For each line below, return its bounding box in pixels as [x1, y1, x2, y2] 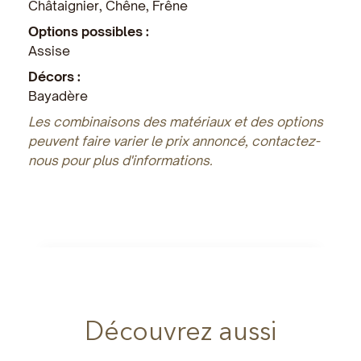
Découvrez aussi [85, 314, 276, 346]
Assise [28, 42, 70, 59]
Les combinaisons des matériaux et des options [28, 113, 323, 130]
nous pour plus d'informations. [28, 151, 213, 168]
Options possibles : [28, 23, 149, 39]
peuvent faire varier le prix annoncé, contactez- [28, 132, 320, 149]
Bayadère [28, 87, 88, 104]
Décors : [28, 68, 81, 85]
